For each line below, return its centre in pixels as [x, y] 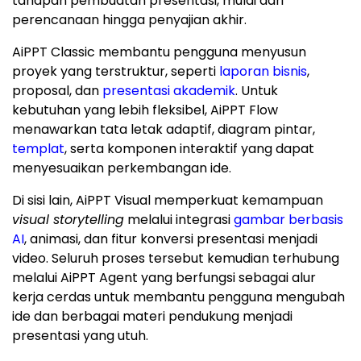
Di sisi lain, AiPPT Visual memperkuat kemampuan [168, 201]
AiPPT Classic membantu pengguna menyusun [159, 52]
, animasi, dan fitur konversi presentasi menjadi [171, 239]
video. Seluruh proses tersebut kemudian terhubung [176, 259]
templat [38, 149]
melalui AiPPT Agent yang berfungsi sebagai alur [164, 278]
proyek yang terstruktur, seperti [116, 72]
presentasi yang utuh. [80, 336]
